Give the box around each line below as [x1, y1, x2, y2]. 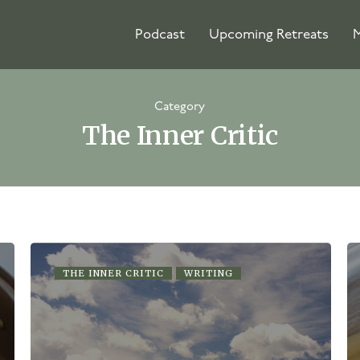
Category [154, 101, 206, 113]
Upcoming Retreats [208, 28, 329, 42]
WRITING [184, 268, 233, 279]
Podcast [134, 28, 185, 42]
